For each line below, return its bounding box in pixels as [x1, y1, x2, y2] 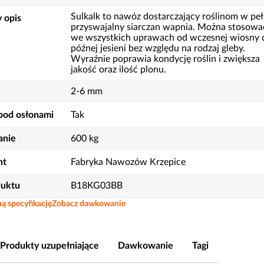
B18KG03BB [71, 181, 123, 190]
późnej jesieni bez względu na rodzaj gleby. [71, 44, 245, 53]
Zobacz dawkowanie [52, 200, 126, 208]
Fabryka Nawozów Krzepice [71, 157, 186, 167]
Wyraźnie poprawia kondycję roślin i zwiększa [71, 54, 260, 64]
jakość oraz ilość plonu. [71, 65, 166, 74]
